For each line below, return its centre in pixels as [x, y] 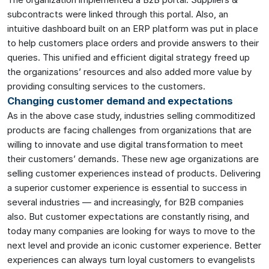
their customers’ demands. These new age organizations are [133, 159]
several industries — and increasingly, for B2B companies [125, 202]
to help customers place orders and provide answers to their [133, 43]
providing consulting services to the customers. [106, 86]
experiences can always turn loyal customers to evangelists [131, 259]
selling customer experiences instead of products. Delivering [134, 173]
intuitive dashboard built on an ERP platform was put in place [133, 28]
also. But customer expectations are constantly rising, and [128, 216]
